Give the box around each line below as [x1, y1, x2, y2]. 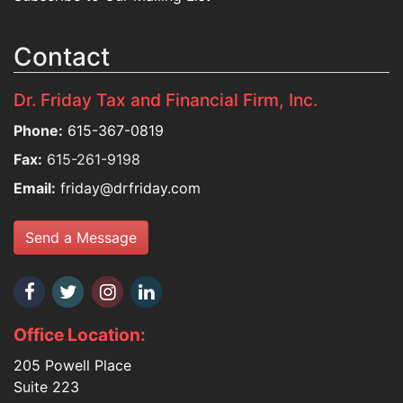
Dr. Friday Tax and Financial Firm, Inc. [13, 89, 318, 111]
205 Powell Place [13, 356, 131, 375]
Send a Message [25, 228, 137, 246]
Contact [13, 41, 110, 72]
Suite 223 [13, 378, 79, 397]
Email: [13, 179, 56, 197]
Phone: [13, 121, 63, 139]
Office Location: [13, 324, 146, 346]
